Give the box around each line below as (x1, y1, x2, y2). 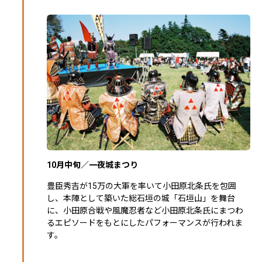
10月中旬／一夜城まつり (47, 160, 138, 170)
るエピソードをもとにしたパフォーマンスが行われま (47, 218, 243, 227)
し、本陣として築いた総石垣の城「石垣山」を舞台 (47, 193, 235, 203)
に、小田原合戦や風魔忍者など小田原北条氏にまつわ (47, 205, 243, 215)
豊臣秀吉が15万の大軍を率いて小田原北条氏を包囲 (47, 181, 236, 191)
